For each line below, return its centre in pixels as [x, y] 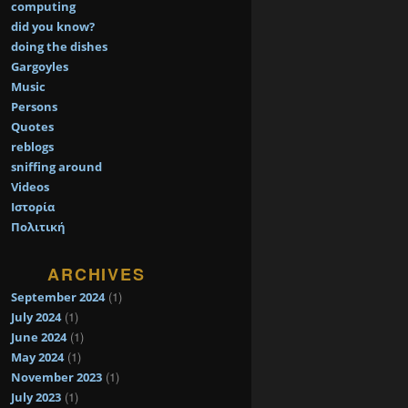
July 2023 [36, 397]
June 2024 [39, 337]
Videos [30, 187]
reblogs [32, 147]
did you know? [53, 27]
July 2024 [36, 316]
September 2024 [58, 296]
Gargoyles [40, 67]
